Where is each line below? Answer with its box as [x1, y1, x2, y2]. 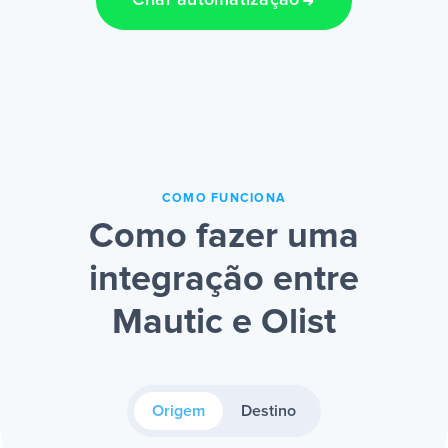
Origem [152, 403, 205, 420]
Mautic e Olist [112, 305, 336, 342]
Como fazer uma [89, 219, 359, 256]
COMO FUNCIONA [161, 192, 287, 206]
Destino [241, 403, 296, 420]
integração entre [89, 262, 359, 299]
